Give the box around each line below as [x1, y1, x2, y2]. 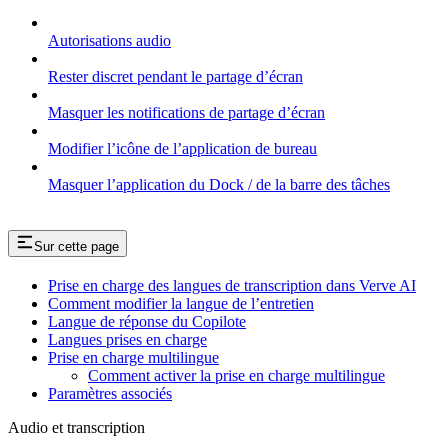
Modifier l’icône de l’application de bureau [48, 139, 317, 157]
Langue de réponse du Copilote [48, 312, 246, 330]
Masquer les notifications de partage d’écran [48, 103, 325, 121]
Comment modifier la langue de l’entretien [48, 294, 314, 312]
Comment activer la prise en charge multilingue [88, 366, 385, 384]
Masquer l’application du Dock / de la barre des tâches [48, 175, 390, 193]
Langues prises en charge [48, 330, 207, 348]
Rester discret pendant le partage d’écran [48, 67, 303, 85]
